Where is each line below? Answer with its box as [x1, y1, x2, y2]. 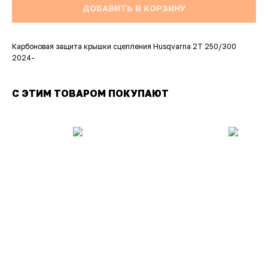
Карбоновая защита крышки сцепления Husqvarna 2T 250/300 [12, 42, 236, 51]
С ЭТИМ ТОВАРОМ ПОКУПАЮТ [12, 87, 169, 100]
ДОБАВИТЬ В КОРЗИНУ [82, 2, 186, 13]
